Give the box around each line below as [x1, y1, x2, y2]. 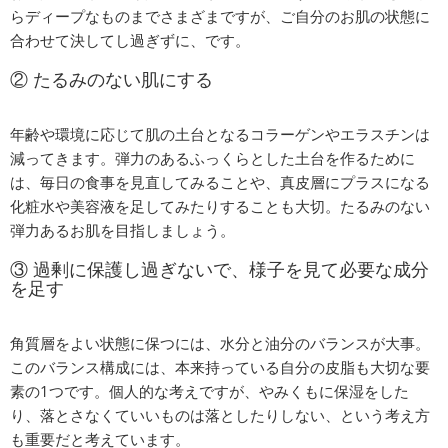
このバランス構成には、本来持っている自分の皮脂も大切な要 [10, 357, 430, 377]
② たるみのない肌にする [10, 67, 213, 91]
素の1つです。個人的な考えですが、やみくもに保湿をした [10, 381, 409, 401]
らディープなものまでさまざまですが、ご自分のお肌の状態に [10, 6, 430, 26]
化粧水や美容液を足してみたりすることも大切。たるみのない [10, 196, 430, 216]
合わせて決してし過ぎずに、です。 [10, 30, 250, 50]
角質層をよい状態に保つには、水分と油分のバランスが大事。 [10, 333, 430, 353]
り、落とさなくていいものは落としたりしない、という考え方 [10, 405, 430, 425]
